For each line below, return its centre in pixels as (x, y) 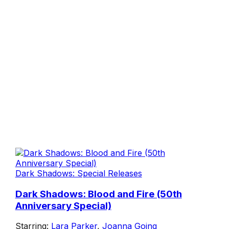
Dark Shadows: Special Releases (78, 173)
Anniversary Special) (63, 205)
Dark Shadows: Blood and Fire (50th (98, 194)
